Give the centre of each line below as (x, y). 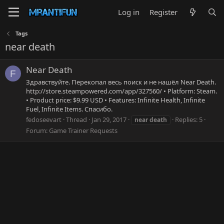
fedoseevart (44, 119)
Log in (129, 12)
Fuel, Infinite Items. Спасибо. (69, 109)
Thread (76, 119)
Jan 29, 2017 (109, 119)
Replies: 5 (189, 119)
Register (164, 12)
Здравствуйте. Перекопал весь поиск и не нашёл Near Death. (121, 82)
